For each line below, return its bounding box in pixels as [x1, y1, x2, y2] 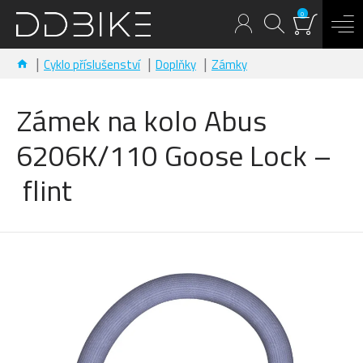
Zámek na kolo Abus [16, 98, 267, 143]
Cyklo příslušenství [44, 55, 140, 74]
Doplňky [156, 55, 196, 74]
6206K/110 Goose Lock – [16, 133, 331, 177]
